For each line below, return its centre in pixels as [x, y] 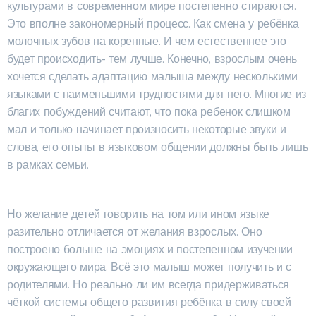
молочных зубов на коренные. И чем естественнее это [147, 41]
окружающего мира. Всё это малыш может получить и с [149, 267]
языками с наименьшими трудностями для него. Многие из [157, 94]
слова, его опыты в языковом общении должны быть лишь [158, 147]
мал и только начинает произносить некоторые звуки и [147, 129]
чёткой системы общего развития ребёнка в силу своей [149, 302]
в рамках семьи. [48, 165]
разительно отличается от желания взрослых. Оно [135, 232]
